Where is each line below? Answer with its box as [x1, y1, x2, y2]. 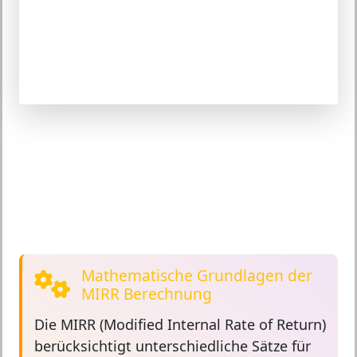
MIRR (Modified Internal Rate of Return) [61, 315, 326, 334]
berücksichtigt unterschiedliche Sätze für [34, 336, 311, 355]
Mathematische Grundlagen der [81, 265, 312, 286]
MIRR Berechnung [81, 283, 212, 304]
